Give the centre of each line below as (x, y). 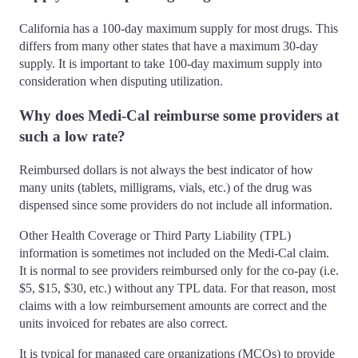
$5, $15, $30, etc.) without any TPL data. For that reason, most (177, 288)
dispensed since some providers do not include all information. (176, 205)
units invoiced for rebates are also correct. (123, 324)
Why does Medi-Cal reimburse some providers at (179, 115)
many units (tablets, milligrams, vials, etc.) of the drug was (165, 188)
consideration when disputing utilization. (121, 82)
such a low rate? (82, 136)
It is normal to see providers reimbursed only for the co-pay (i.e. (179, 271)
